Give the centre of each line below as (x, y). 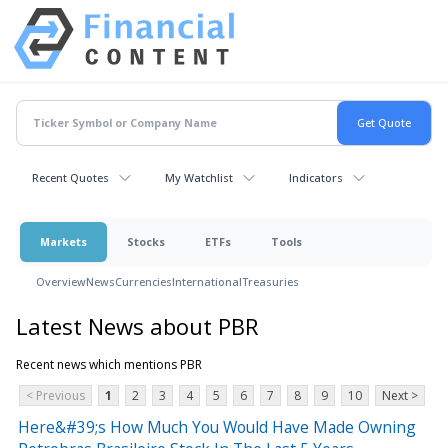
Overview (61, 281)
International (207, 281)
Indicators (316, 177)
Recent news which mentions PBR (109, 364)
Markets (63, 241)
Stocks (146, 241)
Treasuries (270, 281)
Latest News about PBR (137, 325)
